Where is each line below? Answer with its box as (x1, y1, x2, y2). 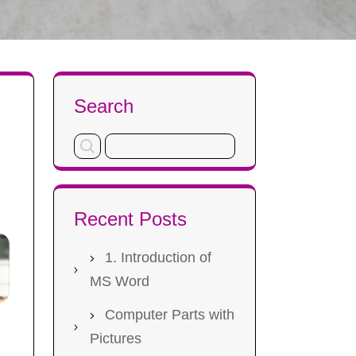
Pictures (90, 331, 141, 346)
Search (74, 95, 133, 117)
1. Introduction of (105, 250, 211, 265)
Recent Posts (74, 208, 187, 230)
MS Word (90, 273, 149, 289)
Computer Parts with (105, 307, 234, 323)
